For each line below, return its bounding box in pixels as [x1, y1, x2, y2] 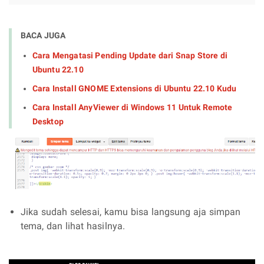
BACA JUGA [21, 30, 66, 40]
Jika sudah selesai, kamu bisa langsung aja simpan [21, 206, 241, 217]
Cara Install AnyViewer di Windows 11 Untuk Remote [32, 102, 233, 112]
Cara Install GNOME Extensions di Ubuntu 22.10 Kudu [32, 83, 237, 93]
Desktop [32, 116, 64, 126]
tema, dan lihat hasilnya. [21, 220, 126, 232]
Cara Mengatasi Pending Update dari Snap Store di [32, 50, 228, 60]
